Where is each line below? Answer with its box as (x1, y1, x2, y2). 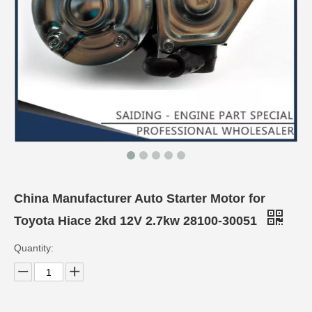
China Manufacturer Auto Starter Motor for (14, 192, 265, 205)
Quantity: (14, 242, 54, 253)
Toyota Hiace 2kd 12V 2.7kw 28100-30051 (14, 214, 260, 228)
